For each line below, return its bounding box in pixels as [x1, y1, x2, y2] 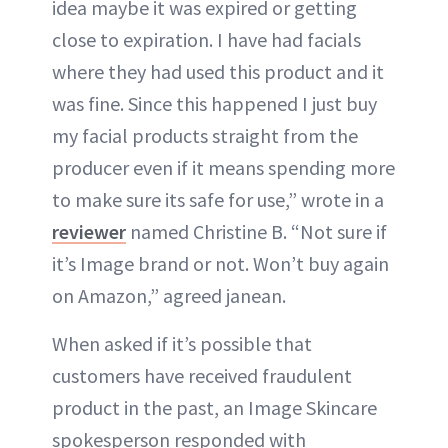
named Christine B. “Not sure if [126, 218, 387, 244]
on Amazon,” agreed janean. [52, 282, 286, 308]
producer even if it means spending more [52, 154, 395, 180]
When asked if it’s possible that [52, 330, 312, 356]
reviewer [52, 218, 126, 244]
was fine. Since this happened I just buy [52, 90, 377, 116]
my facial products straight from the [52, 122, 358, 148]
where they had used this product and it [52, 58, 384, 84]
